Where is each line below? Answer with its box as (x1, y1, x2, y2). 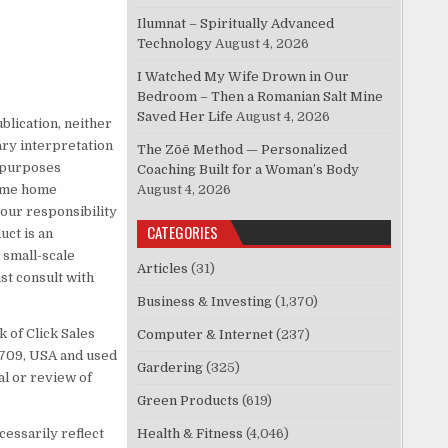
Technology (137, 36, 213, 52)
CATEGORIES (147, 221, 219, 244)
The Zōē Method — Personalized (137, 142, 348, 158)
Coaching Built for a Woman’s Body (137, 162, 360, 178)
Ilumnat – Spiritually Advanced (137, 16, 335, 32)
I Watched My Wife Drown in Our (137, 69, 350, 85)
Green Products (137, 393, 240, 409)
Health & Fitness (137, 426, 244, 442)
